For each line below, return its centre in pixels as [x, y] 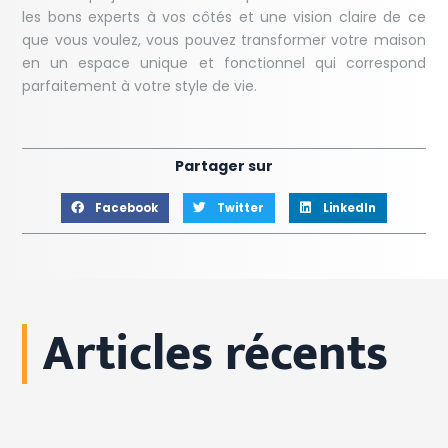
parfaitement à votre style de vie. [140, 86]
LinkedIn [349, 207]
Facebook [126, 207]
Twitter [240, 207]
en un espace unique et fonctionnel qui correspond [224, 63]
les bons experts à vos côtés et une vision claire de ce [224, 17]
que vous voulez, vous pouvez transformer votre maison [224, 40]
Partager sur [224, 166]
